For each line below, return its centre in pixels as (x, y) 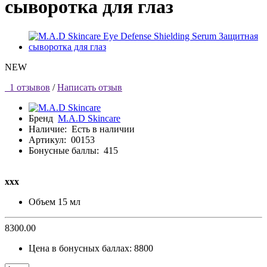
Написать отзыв (90, 87)
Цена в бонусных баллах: (81, 248)
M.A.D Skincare (89, 118)
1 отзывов (27, 87)
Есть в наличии (103, 129)
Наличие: (50, 129)
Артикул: (47, 139)
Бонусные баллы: (64, 150)
